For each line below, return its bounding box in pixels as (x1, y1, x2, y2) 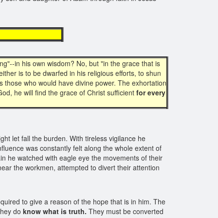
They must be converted (87, 206, 163, 216)
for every (136, 88, 165, 97)
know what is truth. (23, 206, 87, 216)
